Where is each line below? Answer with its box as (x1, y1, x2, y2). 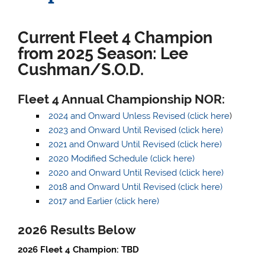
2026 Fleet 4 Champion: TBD (18, 244, 140, 256)
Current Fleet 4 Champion (18, 28, 213, 47)
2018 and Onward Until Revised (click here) (48, 182, 222, 193)
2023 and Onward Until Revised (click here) (48, 125, 223, 136)
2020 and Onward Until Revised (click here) (48, 167, 224, 179)
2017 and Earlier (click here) (48, 196, 159, 207)
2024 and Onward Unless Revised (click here (48, 111, 230, 122)
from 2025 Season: (18, 44, 161, 63)
